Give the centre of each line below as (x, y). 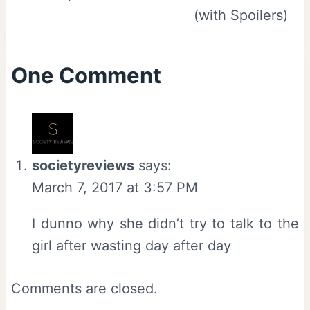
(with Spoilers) (241, 16)
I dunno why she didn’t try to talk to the (165, 224)
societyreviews (83, 166)
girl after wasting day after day (131, 246)
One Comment (86, 75)
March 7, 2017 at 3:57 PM (115, 188)
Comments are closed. (84, 289)
